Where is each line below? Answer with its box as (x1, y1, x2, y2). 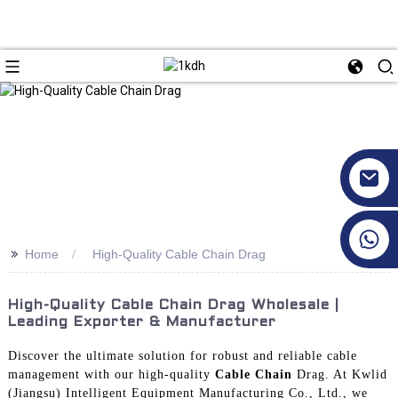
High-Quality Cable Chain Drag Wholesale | (7, 298, 339, 312)
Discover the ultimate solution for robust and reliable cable (7, 348, 357, 362)
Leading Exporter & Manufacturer (7, 315, 276, 329)
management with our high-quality (7, 367, 215, 381)
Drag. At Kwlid (291, 367, 387, 381)
